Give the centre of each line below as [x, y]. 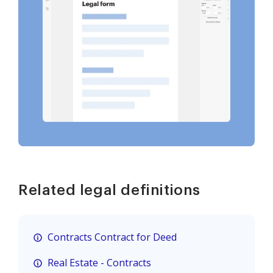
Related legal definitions [109, 190]
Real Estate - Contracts [99, 262]
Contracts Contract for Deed [112, 237]
